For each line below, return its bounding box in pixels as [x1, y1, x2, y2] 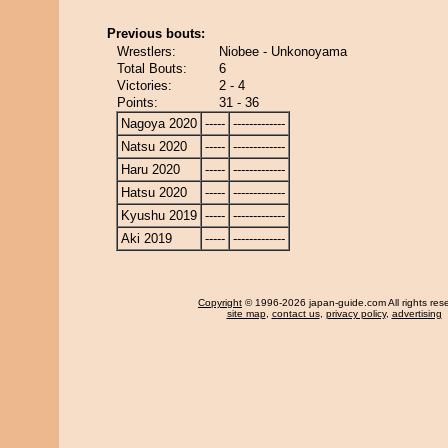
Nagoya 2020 [121, 116, 197, 131]
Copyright [198, 297, 242, 308]
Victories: [117, 78, 172, 93]
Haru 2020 [121, 162, 180, 177]
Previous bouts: [107, 26, 205, 41]
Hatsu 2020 [121, 185, 187, 200]
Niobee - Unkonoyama [219, 44, 347, 59]
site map [226, 308, 266, 319]
